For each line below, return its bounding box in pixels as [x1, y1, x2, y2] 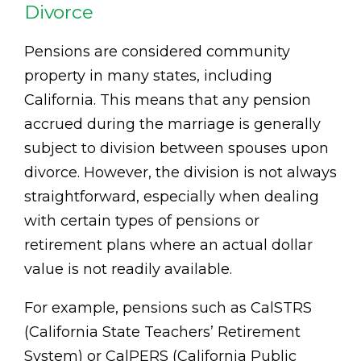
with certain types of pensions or [24, 211, 259, 230]
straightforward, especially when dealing [24, 187, 319, 205]
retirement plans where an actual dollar [24, 235, 313, 254]
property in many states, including [24, 66, 272, 85]
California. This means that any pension [24, 90, 311, 109]
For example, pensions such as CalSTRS [24, 298, 312, 317]
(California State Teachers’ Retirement [24, 322, 301, 341]
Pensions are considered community [24, 42, 290, 60]
